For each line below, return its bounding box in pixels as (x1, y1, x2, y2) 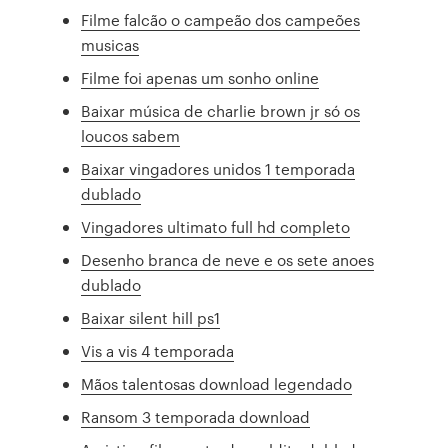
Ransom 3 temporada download (81, 406, 311, 428)
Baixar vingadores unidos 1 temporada (81, 158, 356, 180)
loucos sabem (81, 125, 181, 147)
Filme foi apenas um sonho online (81, 67, 320, 89)
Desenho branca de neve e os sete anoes (81, 249, 375, 271)
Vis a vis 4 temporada (81, 340, 235, 362)
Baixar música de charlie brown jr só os (81, 100, 361, 122)
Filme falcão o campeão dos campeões (81, 9, 361, 31)
